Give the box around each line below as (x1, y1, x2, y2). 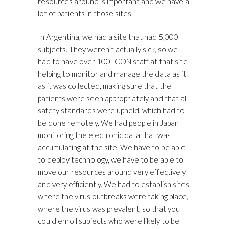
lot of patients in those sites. (38, 9, 133, 18)
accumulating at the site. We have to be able (38, 143, 186, 152)
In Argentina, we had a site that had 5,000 (38, 32, 178, 42)
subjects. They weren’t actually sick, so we (38, 44, 178, 54)
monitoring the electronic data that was (38, 130, 171, 140)
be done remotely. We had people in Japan (38, 118, 179, 128)
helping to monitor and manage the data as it (38, 69, 186, 79)
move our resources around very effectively (38, 167, 186, 177)
